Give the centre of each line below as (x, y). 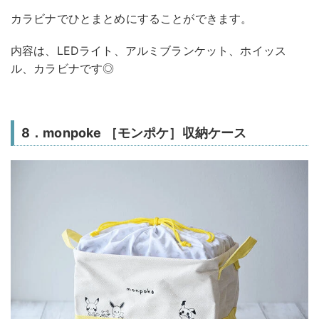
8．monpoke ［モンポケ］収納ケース (134, 132)
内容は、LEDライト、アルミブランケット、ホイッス (149, 50)
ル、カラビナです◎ (63, 68)
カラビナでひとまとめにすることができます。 (132, 18)
